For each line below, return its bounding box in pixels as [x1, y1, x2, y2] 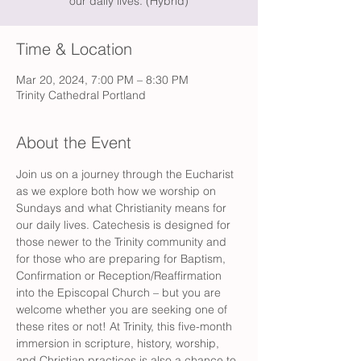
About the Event [16, 132, 131, 152]
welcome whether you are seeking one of [16, 302, 230, 317]
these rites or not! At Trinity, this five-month [16, 319, 235, 334]
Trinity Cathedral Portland [16, 88, 146, 102]
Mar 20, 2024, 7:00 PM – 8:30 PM [16, 73, 189, 87]
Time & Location [16, 39, 132, 59]
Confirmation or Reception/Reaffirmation [16, 268, 225, 283]
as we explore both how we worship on [16, 184, 219, 198]
